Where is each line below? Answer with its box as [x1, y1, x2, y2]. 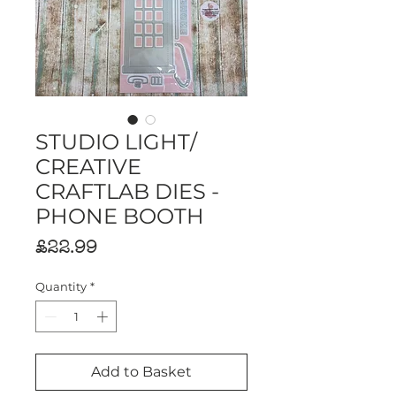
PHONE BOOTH [35, 203, 204, 229]
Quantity [35, 279, 87, 293]
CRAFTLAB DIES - [35, 179, 219, 204]
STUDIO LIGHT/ [35, 129, 197, 155]
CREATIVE [35, 154, 141, 179]
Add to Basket [91, 362, 192, 380]
